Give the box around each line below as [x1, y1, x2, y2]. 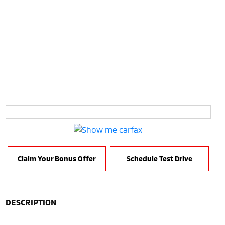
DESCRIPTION [5, 197, 56, 207]
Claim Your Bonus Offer [17, 154, 96, 163]
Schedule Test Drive [126, 154, 192, 163]
